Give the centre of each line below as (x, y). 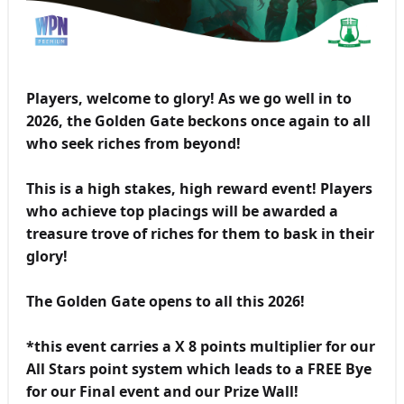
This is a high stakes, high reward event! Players (199, 188)
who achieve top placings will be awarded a (182, 211)
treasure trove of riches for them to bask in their (200, 233)
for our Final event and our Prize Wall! (162, 391)
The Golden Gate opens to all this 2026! (165, 301)
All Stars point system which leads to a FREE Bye (198, 368)
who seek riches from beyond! (133, 143)
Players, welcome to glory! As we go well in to (188, 98)
